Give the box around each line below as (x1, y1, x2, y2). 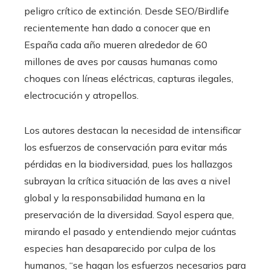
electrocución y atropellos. (24, 89, 139, 102)
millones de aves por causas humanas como (24, 55, 218, 68)
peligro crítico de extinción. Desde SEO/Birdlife (24, 5, 229, 17)
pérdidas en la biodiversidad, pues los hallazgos (24, 158, 233, 171)
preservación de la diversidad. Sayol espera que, (24, 209, 234, 221)
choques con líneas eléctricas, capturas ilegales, (24, 72, 233, 85)
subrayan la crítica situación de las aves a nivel (24, 175, 230, 187)
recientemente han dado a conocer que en (24, 22, 210, 34)
